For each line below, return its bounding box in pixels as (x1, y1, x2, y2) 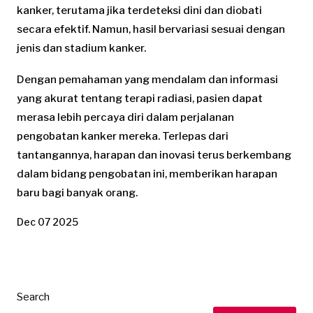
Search (17, 290, 50, 303)
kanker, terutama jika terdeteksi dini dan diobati (17, 3, 262, 17)
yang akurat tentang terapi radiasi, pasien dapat (17, 92, 263, 105)
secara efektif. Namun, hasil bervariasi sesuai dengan (17, 22, 285, 36)
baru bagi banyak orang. (17, 186, 138, 199)
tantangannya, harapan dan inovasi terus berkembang (17, 148, 291, 161)
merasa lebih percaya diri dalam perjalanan (17, 110, 234, 124)
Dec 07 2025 (17, 215, 78, 228)
